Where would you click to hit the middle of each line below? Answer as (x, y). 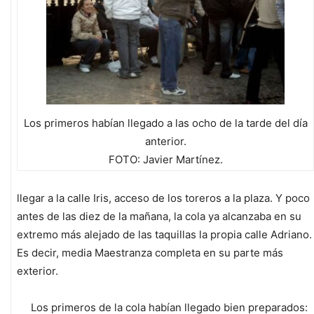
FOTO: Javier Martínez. (165, 160)
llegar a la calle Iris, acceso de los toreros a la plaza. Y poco (163, 198)
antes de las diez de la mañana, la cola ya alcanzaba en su (159, 217)
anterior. (165, 142)
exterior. (37, 271)
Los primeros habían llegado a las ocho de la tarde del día (165, 123)
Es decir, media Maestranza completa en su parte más (150, 253)
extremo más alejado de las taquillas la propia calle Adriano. (164, 235)
